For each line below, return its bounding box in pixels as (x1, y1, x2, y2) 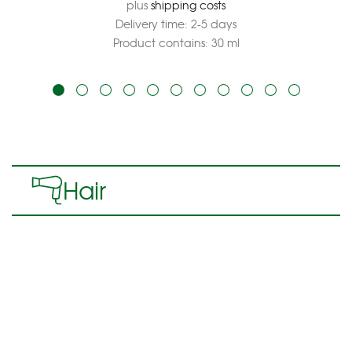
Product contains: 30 (112, 33, 227, 51)
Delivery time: (115, 14, 191, 32)
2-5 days (191, 14, 236, 32)
